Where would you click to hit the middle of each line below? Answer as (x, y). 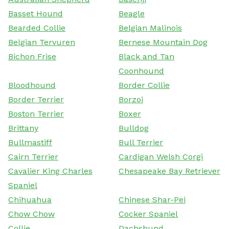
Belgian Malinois (150, 28)
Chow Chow (31, 214)
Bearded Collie (37, 28)
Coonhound (141, 71)
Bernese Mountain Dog (163, 42)
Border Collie (144, 85)
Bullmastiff (30, 142)
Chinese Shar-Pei (152, 199)
